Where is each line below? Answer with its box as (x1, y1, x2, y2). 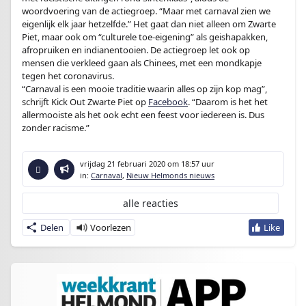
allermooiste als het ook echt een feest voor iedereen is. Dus (22, 109, 264, 121)
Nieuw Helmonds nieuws (126, 170, 214, 180)
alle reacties (122, 197, 178, 210)
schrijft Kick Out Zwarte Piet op (22, 96, 148, 108)
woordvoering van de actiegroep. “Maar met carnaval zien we (22, 5, 270, 17)
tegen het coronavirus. (22, 70, 114, 82)
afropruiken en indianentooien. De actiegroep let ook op (22, 44, 250, 56)
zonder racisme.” (22, 122, 89, 134)
